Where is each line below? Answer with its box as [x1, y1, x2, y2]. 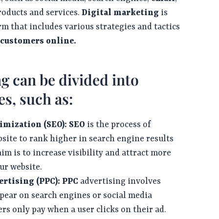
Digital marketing [82, 8, 161, 18]
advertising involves [78, 176, 161, 187]
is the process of [85, 120, 152, 130]
